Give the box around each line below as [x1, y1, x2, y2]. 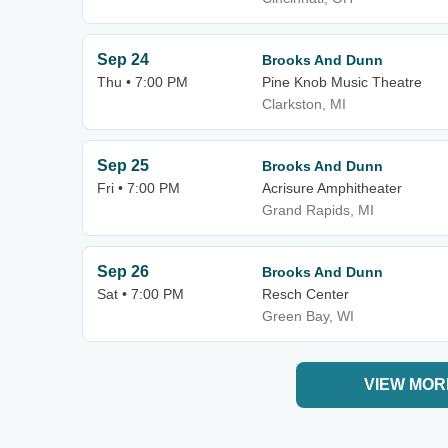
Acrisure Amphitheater [262, 180, 402, 196]
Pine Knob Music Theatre [262, 74, 422, 90]
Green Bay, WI [262, 308, 354, 324]
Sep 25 [97, 157, 149, 174]
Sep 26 [97, 263, 149, 280]
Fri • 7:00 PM [97, 180, 180, 196]
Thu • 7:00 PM [97, 74, 188, 90]
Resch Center [262, 286, 349, 302]
